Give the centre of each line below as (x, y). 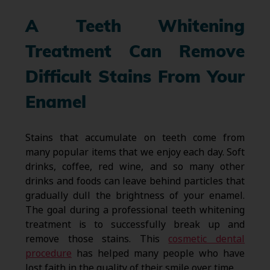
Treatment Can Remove (135, 53)
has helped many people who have (158, 253)
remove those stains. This (97, 239)
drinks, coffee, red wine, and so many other (135, 166)
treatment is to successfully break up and (135, 224)
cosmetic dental (207, 239)
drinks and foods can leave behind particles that (135, 181)
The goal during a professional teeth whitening (135, 210)
